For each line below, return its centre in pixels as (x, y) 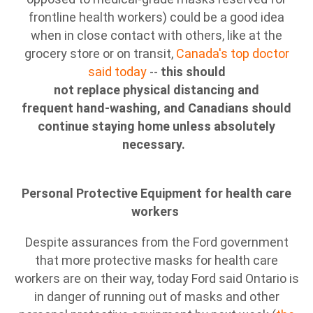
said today (117, 72)
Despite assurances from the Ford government (156, 242)
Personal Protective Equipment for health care (156, 193)
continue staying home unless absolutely (156, 126)
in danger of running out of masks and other (156, 297)
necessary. (156, 144)
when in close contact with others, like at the (156, 35)
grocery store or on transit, (100, 53)
